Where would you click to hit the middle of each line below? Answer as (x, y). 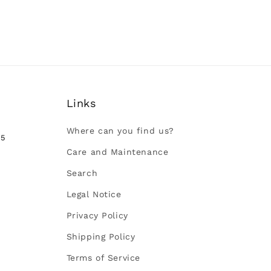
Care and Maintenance (117, 152)
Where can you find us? (120, 131)
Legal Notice (94, 194)
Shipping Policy (101, 237)
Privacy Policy (97, 215)
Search (82, 173)
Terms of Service (103, 258)
